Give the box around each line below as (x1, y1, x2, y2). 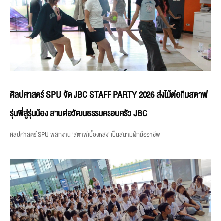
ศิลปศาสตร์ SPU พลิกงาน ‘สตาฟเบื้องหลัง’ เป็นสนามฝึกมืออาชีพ (10, 129, 160, 141)
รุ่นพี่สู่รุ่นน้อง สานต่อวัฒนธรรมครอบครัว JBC (10, 107, 147, 121)
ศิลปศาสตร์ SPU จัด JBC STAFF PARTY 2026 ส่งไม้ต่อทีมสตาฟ (10, 88, 207, 103)
